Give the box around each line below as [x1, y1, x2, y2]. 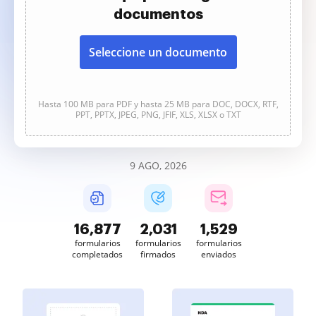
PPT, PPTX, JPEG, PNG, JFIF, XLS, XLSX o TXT [75, 109, 241, 121]
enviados [201, 248, 236, 260]
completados [72, 248, 123, 260]
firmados [140, 248, 176, 260]
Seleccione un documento [89, 44, 227, 60]
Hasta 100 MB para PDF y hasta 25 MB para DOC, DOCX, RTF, [37, 98, 279, 110]
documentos [113, 7, 203, 21]
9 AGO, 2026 [129, 159, 187, 172]
